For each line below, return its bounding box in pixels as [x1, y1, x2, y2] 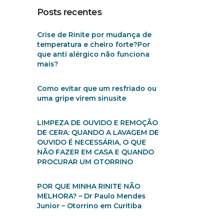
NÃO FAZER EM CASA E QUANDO [37, 148, 154, 156]
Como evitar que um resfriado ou [37, 84, 156, 93]
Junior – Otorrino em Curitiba [37, 201, 142, 210]
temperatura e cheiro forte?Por [37, 40, 150, 49]
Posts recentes [37, 7, 102, 18]
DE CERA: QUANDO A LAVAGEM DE [37, 128, 159, 137]
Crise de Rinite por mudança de [37, 30, 152, 39]
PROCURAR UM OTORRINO [37, 157, 133, 166]
